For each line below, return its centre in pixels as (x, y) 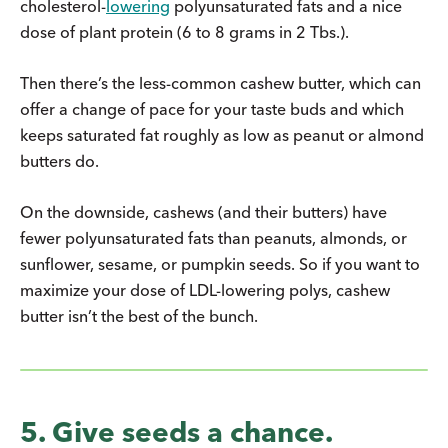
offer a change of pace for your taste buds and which (212, 108)
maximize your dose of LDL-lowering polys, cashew (205, 289)
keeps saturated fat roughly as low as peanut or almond (222, 134)
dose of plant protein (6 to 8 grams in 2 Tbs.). (184, 31)
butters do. (59, 160)
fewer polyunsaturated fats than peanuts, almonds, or (213, 237)
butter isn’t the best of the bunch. (139, 315)
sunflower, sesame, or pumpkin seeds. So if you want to (220, 263)
